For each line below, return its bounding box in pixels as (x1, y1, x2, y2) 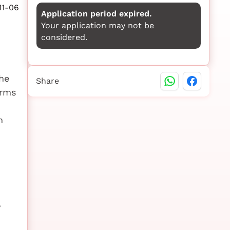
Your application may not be (41, 21, 154, 31)
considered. (41, 32, 87, 43)
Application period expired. (41, 9, 152, 19)
